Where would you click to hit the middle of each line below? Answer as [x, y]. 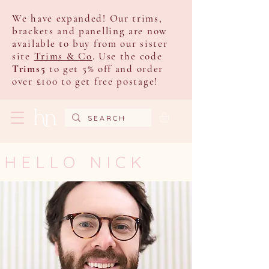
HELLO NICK [75, 162]
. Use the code [127, 56]
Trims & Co [63, 56]
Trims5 [29, 69]
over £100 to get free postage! [85, 81]
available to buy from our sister [90, 44]
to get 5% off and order [106, 69]
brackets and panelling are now [89, 31]
